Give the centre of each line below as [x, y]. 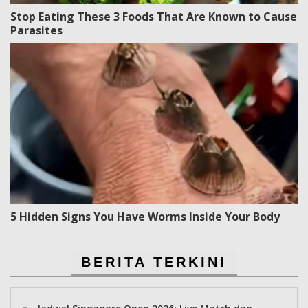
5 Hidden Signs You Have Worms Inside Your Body [145, 217]
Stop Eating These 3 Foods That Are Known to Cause [154, 17]
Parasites [36, 31]
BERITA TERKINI [154, 262]
